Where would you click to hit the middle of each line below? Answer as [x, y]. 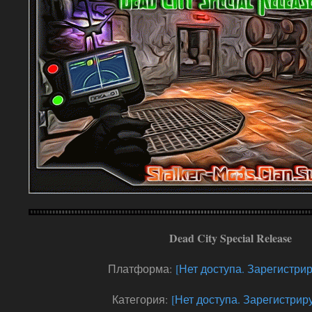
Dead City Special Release [231, 238]
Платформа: [142, 268]
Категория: [142, 299]
